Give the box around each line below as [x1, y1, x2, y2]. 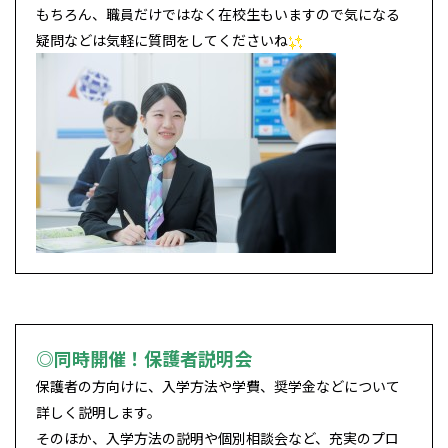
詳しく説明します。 [36, 402, 161, 423]
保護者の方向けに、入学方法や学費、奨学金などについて [36, 376, 400, 397]
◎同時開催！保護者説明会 [36, 345, 252, 372]
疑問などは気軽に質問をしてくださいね [36, 30, 288, 51]
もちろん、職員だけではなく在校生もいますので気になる [36, 4, 400, 25]
